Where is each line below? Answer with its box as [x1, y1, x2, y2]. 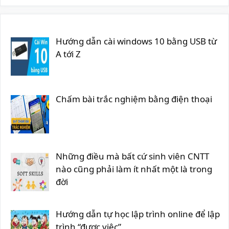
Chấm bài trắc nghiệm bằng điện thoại [55, 93, 212, 105]
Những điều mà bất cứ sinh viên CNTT [55, 150, 209, 163]
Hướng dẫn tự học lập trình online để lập [55, 208, 220, 220]
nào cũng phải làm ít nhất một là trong [55, 163, 212, 175]
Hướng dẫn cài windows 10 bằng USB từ [55, 35, 217, 47]
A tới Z [55, 48, 81, 60]
